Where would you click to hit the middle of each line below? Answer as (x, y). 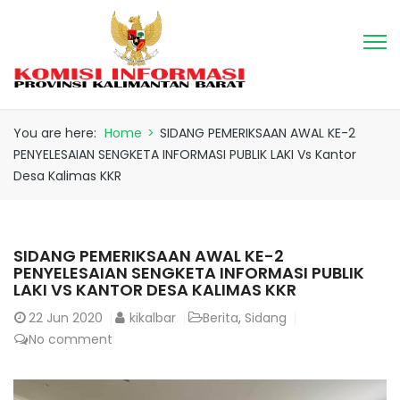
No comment (71, 339)
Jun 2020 (75, 317)
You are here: (55, 133)
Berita (221, 317)
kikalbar (153, 317)
